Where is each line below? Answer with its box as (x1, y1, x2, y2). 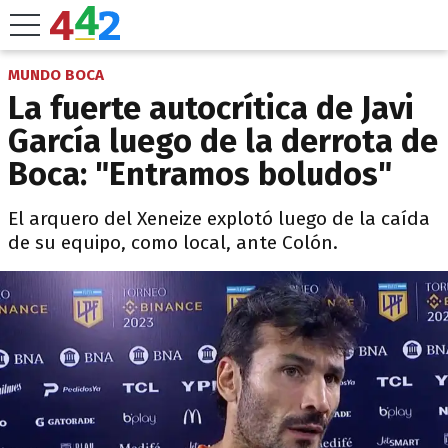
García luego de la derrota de (8, 122, 438, 160)
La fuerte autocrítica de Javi (8, 89, 414, 127)
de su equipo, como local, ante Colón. (8, 231, 338, 254)
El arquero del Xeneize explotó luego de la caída (8, 207, 430, 230)
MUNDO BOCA (8, 66, 104, 84)
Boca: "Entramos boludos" (8, 155, 392, 193)
